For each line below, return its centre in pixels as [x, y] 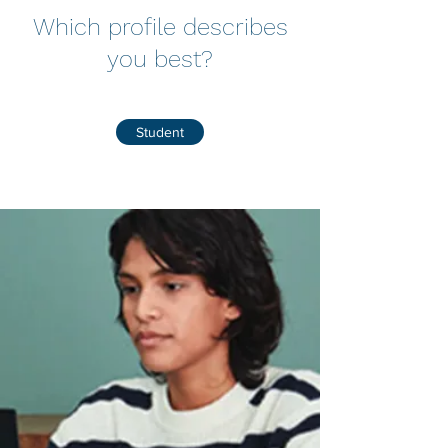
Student [160, 132]
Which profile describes [160, 27]
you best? [160, 59]
